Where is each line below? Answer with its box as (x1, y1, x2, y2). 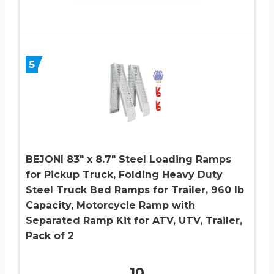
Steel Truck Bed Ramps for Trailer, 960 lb (26, 183, 244, 196)
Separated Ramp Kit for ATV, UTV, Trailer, (26, 214, 242, 226)
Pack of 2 (26, 229, 74, 242)
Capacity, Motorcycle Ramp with (26, 199, 195, 211)
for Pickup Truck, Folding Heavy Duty (26, 168, 223, 180)
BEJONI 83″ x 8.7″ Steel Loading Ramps (26, 153, 231, 165)
